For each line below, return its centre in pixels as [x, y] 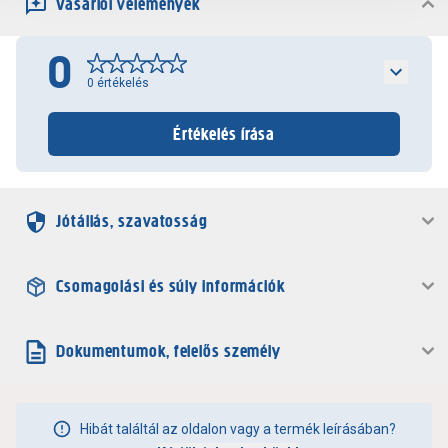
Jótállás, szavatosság [132, 221]
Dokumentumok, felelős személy [169, 351]
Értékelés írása [224, 134]
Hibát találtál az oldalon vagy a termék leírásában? [238, 429]
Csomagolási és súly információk [170, 286]
